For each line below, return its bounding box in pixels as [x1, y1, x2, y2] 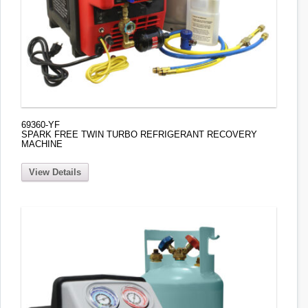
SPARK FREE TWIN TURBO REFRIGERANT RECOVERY [21, 129, 257, 140]
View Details [29, 166, 81, 177]
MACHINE [21, 139, 63, 150]
